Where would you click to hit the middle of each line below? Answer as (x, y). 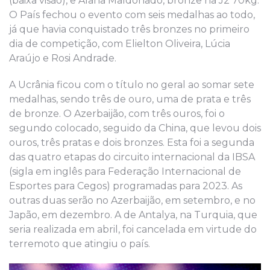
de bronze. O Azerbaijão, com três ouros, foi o (117, 114)
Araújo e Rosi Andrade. (63, 58)
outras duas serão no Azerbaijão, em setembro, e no (132, 201)
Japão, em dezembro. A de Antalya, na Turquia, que (133, 215)
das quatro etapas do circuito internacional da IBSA (132, 157)
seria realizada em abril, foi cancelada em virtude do (133, 230)
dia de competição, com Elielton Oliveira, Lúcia (120, 44)
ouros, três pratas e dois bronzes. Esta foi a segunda (132, 143)
